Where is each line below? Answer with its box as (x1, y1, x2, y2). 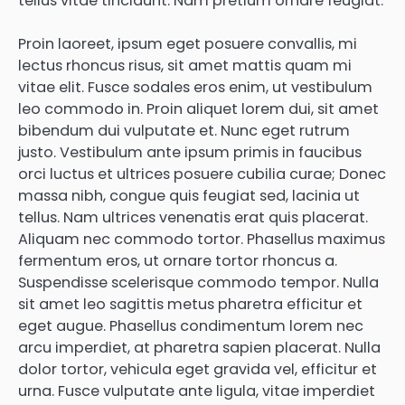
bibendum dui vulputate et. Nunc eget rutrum (18, 120, 350, 142)
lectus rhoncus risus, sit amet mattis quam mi (18, 55, 352, 77)
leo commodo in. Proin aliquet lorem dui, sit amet (18, 99, 379, 120)
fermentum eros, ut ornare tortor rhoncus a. (18, 250, 337, 272)
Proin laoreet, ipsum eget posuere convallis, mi (18, 33, 357, 55)
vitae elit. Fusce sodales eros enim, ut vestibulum (18, 77, 372, 99)
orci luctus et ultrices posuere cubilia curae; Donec (18, 164, 386, 185)
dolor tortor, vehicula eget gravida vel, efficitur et (18, 359, 377, 381)
